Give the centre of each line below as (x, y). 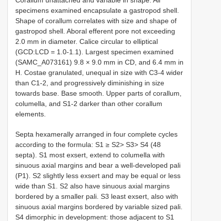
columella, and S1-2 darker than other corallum (89, 103)
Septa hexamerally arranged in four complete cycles (96, 134)
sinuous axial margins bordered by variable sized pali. (99, 206)
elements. (31, 114)
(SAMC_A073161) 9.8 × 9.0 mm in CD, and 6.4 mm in (99, 62)
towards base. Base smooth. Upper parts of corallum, (98, 93)
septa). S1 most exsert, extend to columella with (90, 155)
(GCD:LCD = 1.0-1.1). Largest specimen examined (94, 52)
